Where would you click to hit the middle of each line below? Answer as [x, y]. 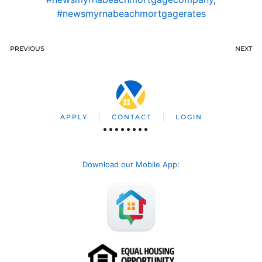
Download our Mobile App [130, 165]
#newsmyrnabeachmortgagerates [131, 14]
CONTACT [131, 117]
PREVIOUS [27, 49]
